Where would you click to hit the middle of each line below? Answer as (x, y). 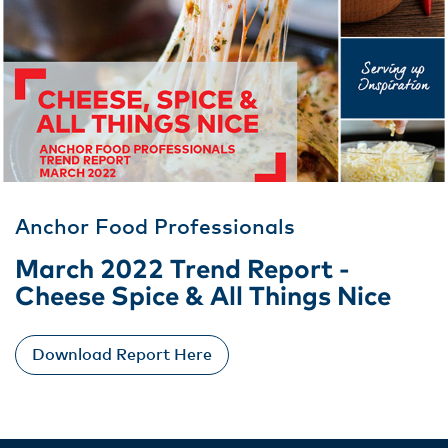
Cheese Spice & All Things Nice (203, 297)
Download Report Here (122, 355)
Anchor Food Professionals (155, 227)
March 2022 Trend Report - (182, 270)
